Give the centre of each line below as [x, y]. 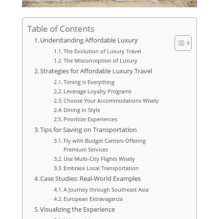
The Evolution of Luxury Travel [102, 51]
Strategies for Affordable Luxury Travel [96, 71]
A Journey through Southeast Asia [106, 189]
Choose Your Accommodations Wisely [111, 100]
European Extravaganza [93, 198]
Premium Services [86, 149]
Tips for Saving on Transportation [89, 130]
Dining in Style [82, 109]
